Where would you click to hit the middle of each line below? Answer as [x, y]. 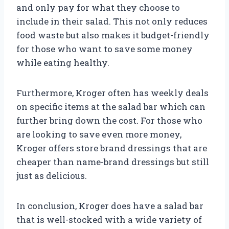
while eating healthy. [63, 62]
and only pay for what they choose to [98, 7]
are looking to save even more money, [99, 134]
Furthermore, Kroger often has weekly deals [112, 93]
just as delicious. [52, 175]
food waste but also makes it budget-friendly [113, 35]
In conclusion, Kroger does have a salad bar [110, 205]
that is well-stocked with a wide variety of [109, 219]
